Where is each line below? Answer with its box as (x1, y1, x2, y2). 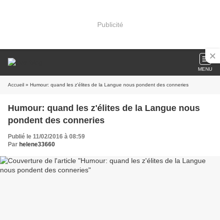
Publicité (97, 20, 123, 28)
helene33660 (19, 141, 55, 148)
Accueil (8, 82, 24, 87)
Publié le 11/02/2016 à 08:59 (8, 133, 85, 140)
